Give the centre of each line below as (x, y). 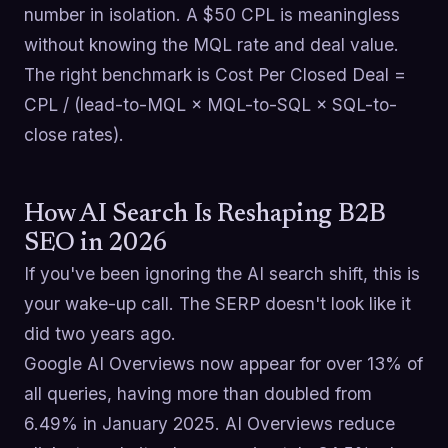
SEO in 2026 (95, 244)
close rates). (74, 135)
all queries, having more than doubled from (198, 394)
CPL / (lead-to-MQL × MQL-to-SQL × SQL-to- (210, 105)
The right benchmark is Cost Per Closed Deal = (215, 75)
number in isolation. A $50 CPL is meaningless (212, 15)
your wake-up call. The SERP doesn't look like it (217, 304)
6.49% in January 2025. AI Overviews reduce (209, 424)
